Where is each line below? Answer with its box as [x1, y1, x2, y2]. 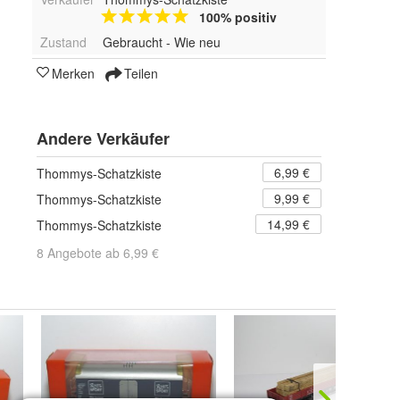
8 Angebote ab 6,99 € [37, 244, 159, 262]
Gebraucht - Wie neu [102, 33, 221, 52]
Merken [52, 64, 95, 83]
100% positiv [198, 8, 277, 27]
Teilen [121, 64, 158, 83]
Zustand [40, 33, 87, 52]
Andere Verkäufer [37, 127, 170, 151]
